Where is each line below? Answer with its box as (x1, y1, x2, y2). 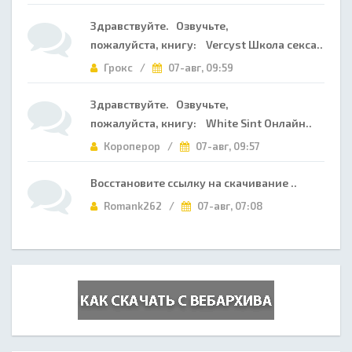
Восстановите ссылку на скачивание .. (90, 176, 297, 189)
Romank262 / (101, 200, 181, 212)
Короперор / (101, 140, 180, 152)
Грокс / (101, 61, 152, 74)
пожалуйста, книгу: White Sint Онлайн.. (90, 116, 312, 130)
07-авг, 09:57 (193, 140, 260, 152)
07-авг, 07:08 (195, 200, 263, 212)
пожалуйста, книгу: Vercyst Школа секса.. (90, 38, 323, 51)
